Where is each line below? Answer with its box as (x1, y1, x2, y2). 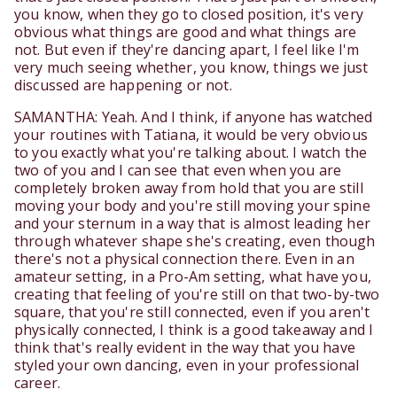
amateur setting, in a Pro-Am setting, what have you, (14, 267, 371, 287)
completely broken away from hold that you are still (14, 178, 363, 198)
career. (14, 373, 61, 393)
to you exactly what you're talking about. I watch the (14, 143, 367, 163)
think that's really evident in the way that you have (14, 338, 355, 358)
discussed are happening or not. (14, 75, 232, 96)
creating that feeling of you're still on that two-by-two (14, 284, 380, 305)
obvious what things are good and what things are (14, 22, 357, 43)
